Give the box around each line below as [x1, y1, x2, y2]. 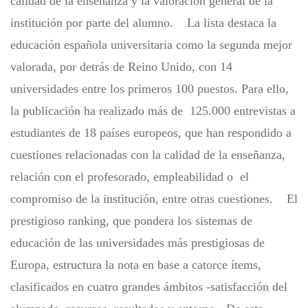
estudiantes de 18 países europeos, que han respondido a [10, 126, 291, 140]
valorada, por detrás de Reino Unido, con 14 [10, 60, 232, 74]
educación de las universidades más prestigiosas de [10, 236, 265, 250]
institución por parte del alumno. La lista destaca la [10, 16, 276, 30]
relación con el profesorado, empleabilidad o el [10, 170, 249, 184]
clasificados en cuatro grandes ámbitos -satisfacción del [10, 280, 287, 294]
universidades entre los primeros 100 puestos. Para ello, [10, 82, 289, 96]
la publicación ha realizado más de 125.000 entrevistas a [10, 104, 296, 118]
